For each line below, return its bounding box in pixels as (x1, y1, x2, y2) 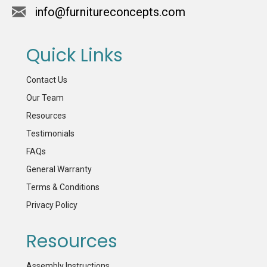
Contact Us (26, 74, 67, 85)
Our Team (26, 92, 64, 103)
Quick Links (26, 42, 123, 68)
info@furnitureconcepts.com (35, 4, 185, 19)
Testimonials (26, 128, 74, 138)
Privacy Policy (26, 200, 77, 210)
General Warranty (26, 164, 92, 174)
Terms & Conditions (26, 182, 100, 192)
